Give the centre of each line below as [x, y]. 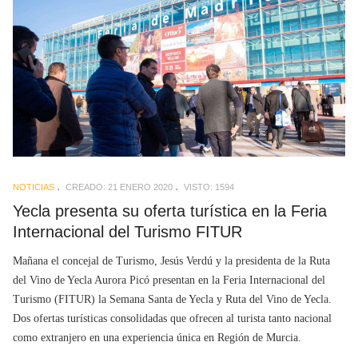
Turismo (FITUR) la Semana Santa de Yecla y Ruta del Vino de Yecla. [172, 299]
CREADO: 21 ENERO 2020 [119, 187]
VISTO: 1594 [209, 187]
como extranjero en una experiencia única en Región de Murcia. [157, 337]
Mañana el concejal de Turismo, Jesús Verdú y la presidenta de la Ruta [171, 261]
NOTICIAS [34, 187]
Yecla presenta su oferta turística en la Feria [170, 211]
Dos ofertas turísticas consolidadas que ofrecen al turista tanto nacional [172, 318]
